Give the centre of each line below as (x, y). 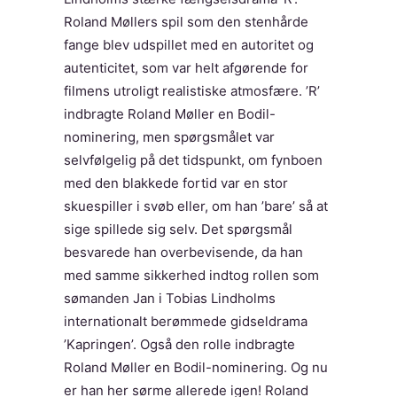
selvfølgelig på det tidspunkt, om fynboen (193, 160)
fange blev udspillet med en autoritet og (189, 45)
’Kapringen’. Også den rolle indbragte (179, 344)
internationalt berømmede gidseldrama (186, 321)
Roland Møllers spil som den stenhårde (186, 22)
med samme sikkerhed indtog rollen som (191, 275)
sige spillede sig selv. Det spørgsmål (178, 229)
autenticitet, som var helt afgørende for (186, 68)
